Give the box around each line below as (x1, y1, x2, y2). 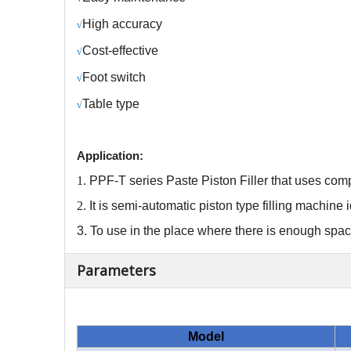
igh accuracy (92, 17, 162, 31)
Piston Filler (201, 174, 268, 187)
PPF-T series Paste (89, 174, 198, 187)
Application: (77, 149, 143, 162)
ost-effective (92, 44, 158, 57)
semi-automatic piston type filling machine (111, 199, 346, 212)
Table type (82, 97, 139, 110)
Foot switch (82, 71, 146, 84)
